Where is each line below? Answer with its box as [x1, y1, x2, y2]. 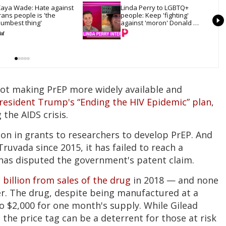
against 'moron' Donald [121, 18, 192, 27]
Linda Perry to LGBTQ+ [121, 3, 189, 12]
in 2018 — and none [133, 174, 218, 187]
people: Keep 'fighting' [121, 10, 189, 20]
